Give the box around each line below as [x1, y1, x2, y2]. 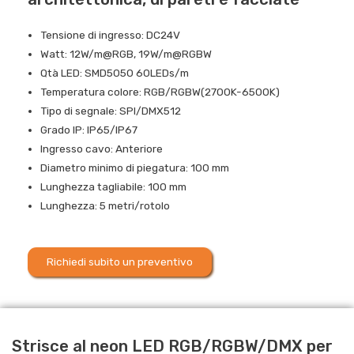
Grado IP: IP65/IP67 [40, 123, 138, 137]
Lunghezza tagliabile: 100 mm [40, 180, 187, 194]
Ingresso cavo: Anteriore [40, 142, 164, 156]
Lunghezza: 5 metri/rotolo [40, 199, 171, 213]
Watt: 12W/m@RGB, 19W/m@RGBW [40, 47, 213, 61]
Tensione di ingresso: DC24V [40, 28, 181, 42]
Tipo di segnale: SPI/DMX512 [40, 104, 182, 118]
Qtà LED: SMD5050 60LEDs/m [40, 66, 190, 80]
